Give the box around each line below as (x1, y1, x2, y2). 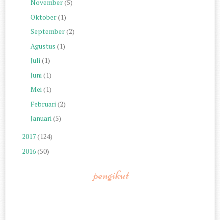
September (30, 27, 65, 36)
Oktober (30, 12, 56, 22)
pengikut (93, 168, 129, 183)
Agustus (30, 41, 55, 51)
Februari (30, 99, 56, 109)
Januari (30, 113, 52, 123)
